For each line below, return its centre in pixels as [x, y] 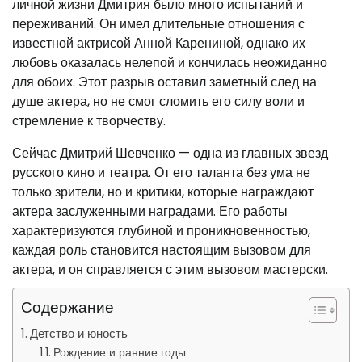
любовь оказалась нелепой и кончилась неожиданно [170, 63]
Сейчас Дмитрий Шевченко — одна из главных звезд [170, 153]
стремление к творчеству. [89, 121]
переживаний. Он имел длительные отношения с [158, 24]
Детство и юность [79, 333]
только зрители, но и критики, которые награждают [163, 192]
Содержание [67, 307]
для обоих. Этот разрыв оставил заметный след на [164, 82]
